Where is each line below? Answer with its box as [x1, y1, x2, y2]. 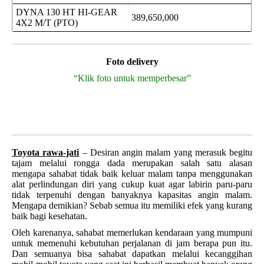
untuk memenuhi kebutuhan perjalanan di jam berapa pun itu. [12, 238, 252, 248]
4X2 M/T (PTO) [16, 18, 78, 28]
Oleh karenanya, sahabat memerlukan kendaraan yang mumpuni [12, 227, 252, 237]
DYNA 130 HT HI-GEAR [16, 7, 117, 17]
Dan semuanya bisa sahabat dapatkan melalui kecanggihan [12, 249, 252, 259]
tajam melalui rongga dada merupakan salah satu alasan [12, 158, 252, 168]
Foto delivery [105, 57, 159, 67]
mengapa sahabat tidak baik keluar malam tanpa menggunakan [12, 169, 252, 179]
